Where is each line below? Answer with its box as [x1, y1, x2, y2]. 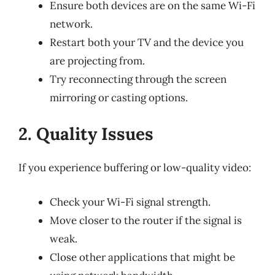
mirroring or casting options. [50, 90, 188, 104]
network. [50, 17, 93, 31]
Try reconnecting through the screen [50, 72, 227, 86]
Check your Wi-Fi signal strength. [50, 195, 211, 209]
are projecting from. [50, 53, 145, 68]
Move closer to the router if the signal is [50, 213, 242, 227]
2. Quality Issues [18, 123, 153, 145]
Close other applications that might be [50, 250, 235, 264]
